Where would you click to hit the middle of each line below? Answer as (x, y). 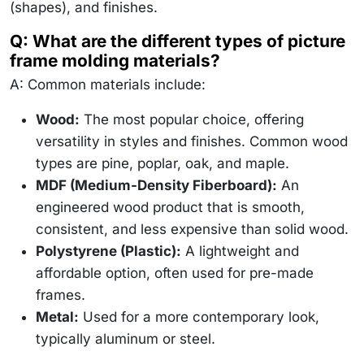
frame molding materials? (115, 60)
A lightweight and (240, 251)
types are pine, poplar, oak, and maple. (162, 163)
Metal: (57, 316)
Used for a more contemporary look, (199, 316)
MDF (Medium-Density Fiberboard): (156, 185)
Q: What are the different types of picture (178, 41)
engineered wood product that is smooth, (170, 207)
